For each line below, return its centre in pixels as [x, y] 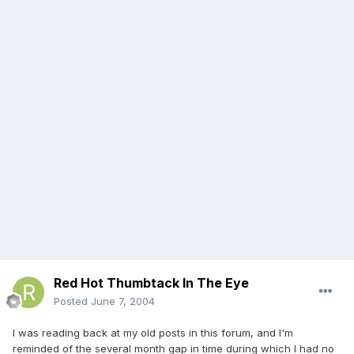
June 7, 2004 [123, 301]
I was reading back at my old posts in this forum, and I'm [153, 333]
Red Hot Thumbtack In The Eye [151, 283]
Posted [72, 301]
